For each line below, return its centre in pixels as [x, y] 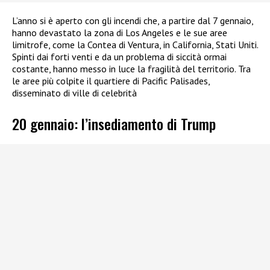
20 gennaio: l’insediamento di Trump [114, 123]
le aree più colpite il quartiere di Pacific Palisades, [111, 81]
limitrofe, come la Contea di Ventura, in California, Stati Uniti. [135, 45]
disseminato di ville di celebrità [74, 93]
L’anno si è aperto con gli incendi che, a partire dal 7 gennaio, [133, 21]
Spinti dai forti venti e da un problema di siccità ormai [119, 57]
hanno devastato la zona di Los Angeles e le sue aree [120, 33]
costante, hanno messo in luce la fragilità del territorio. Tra [131, 69]
